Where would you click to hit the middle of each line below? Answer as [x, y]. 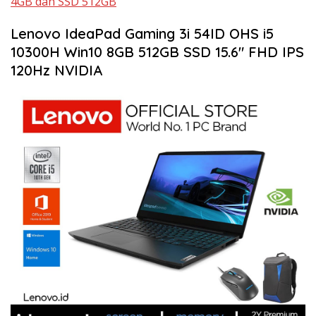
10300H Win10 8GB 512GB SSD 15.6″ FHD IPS [157, 51]
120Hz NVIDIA [56, 70]
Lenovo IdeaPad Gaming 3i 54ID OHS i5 [142, 33]
